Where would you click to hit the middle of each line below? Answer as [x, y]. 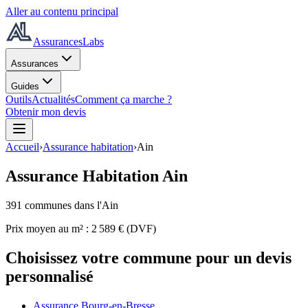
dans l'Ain [96, 205]
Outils [19, 99]
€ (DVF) [136, 228]
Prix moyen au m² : [48, 228]
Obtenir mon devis [46, 112]
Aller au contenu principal [62, 11]
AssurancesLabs [68, 42]
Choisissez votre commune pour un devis [148, 257]
